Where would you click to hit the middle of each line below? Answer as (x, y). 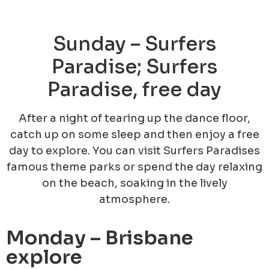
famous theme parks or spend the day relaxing (134, 167)
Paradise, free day (134, 89)
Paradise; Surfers (134, 66)
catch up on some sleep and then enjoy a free (134, 134)
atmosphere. (134, 199)
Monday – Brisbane (100, 238)
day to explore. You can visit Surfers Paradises (134, 150)
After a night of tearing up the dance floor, (134, 118)
